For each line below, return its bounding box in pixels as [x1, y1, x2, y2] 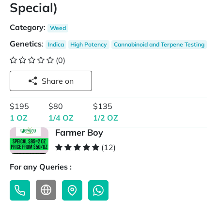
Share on [65, 76, 74, 86]
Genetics [10, 39, 42, 48]
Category [10, 22, 44, 32]
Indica [47, 41, 64, 48]
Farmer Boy [55, 127, 103, 139]
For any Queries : [10, 162, 72, 172]
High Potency [70, 41, 108, 48]
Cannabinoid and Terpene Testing [113, 41, 204, 48]
